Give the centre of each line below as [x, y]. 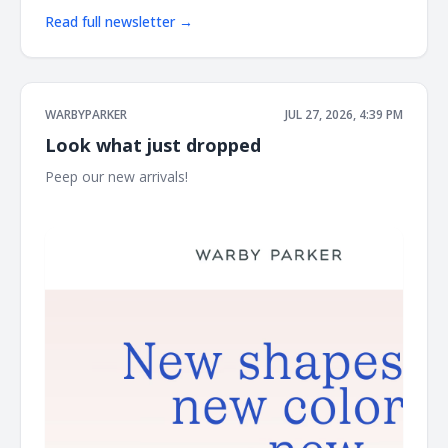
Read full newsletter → [119, 21]
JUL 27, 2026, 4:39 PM [344, 114]
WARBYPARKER [86, 114]
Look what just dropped [153, 144]
